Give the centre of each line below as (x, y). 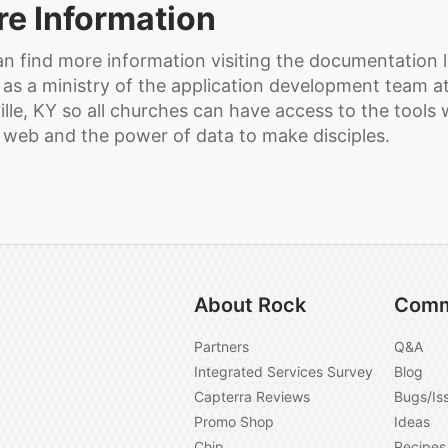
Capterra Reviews (252, 397)
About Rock (250, 305)
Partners (221, 347)
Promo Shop (234, 422)
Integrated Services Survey (283, 372)
